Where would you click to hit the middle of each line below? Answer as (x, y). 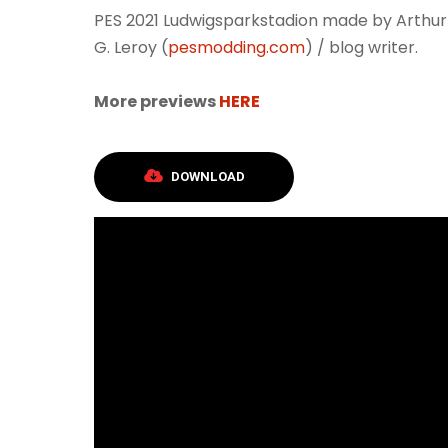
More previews (156, 102)
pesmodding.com (236, 48)
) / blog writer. (361, 48)
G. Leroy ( (131, 48)
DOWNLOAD (206, 177)
